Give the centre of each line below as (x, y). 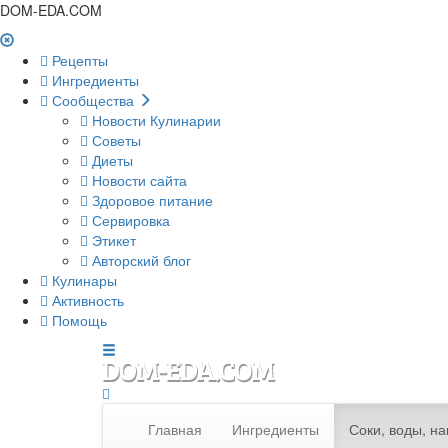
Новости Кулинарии (154, 120)
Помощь (77, 320)
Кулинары (82, 280)
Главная (175, 429)
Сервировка (129, 220)
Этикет (112, 240)
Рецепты (78, 60)
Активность (86, 300)
